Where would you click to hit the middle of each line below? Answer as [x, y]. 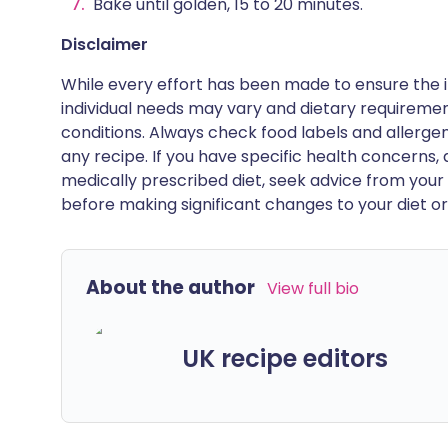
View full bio [313, 288]
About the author [170, 287]
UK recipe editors [285, 358]
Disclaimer [104, 44]
